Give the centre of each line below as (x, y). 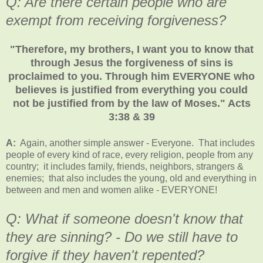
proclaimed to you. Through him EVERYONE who (131, 76)
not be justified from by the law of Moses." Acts (131, 103)
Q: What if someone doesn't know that (124, 218)
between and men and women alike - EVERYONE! (112, 190)
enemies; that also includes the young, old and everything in (131, 178)
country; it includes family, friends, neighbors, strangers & (125, 166)
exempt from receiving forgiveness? (116, 20)
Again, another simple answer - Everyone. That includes (135, 143)
